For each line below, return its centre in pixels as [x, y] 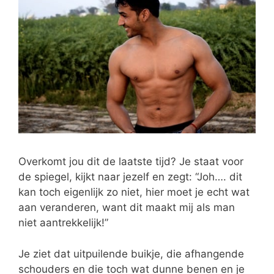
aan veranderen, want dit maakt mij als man [127, 208]
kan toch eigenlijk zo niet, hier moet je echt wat [134, 192]
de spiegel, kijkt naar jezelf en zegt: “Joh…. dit [130, 177]
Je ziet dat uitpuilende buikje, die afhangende [131, 254]
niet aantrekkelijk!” [63, 223]
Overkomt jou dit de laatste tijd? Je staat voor [131, 162]
